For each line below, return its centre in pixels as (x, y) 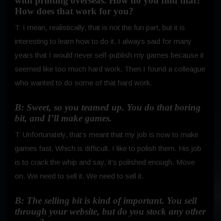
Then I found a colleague (165, 69)
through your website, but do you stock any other (110, 212)
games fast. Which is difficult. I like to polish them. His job (108, 148)
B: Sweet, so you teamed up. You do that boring (108, 108)
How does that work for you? (74, 11)
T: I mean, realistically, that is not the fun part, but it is (100, 28)
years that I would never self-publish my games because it (109, 55)
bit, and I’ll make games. (63, 118)
